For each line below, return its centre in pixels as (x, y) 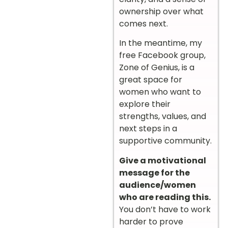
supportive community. (165, 141)
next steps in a (148, 129)
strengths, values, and (163, 117)
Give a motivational (163, 160)
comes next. (144, 23)
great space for (151, 80)
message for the (154, 173)
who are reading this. (165, 197)
